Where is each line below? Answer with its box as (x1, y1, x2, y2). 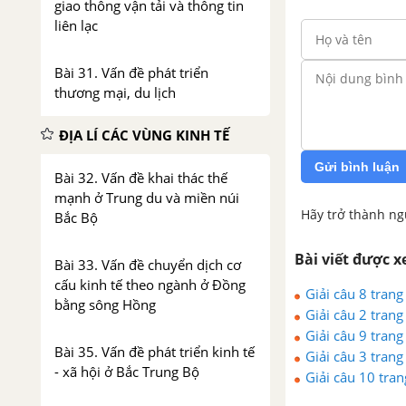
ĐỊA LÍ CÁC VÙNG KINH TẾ (59, 126, 229, 144)
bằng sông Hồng (54, 295, 156, 314)
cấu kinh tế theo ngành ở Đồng (54, 275, 246, 294)
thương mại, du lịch (54, 83, 176, 101)
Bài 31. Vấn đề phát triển (54, 63, 208, 82)
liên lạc (54, 16, 98, 34)
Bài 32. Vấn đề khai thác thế (54, 169, 227, 187)
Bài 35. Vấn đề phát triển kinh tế (54, 343, 255, 361)
